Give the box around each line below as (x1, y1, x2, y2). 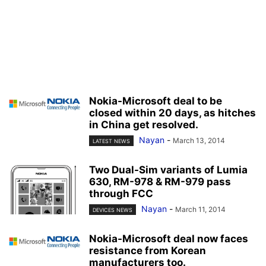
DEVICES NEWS (93, 207, 132, 214)
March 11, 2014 (175, 205, 226, 214)
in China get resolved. (89, 119, 198, 131)
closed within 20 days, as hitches (89, 107, 256, 119)
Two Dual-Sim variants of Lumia (89, 164, 248, 176)
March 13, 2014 (173, 136, 225, 145)
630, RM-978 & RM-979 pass (89, 176, 231, 188)
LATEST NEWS (93, 138, 130, 145)
